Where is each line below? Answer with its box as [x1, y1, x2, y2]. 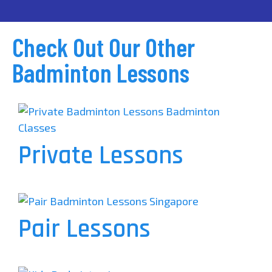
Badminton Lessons [12, 56, 189, 87]
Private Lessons [18, 139, 183, 172]
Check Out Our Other [12, 31, 195, 62]
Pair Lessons [18, 212, 151, 246]
